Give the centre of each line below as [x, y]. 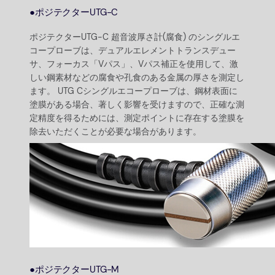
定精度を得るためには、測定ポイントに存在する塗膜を [137, 118]
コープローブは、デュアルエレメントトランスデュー [133, 50]
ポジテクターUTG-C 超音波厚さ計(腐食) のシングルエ [135, 37]
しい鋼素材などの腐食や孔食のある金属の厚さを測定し [137, 77]
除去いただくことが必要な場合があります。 [115, 131]
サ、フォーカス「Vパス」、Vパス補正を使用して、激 [134, 64]
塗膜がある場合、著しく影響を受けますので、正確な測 [137, 104]
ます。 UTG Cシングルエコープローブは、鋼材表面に [134, 91]
